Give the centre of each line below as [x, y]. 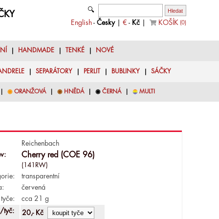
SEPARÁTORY [54, 72]
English [81, 22]
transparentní [40, 176]
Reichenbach [40, 143]
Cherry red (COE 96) [58, 155]
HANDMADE [36, 51]
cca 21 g [35, 198]
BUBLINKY [126, 72]
